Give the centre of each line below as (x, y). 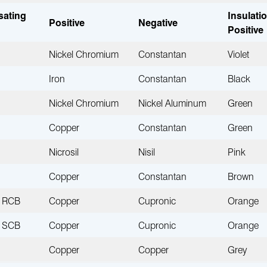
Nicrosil (63, 151)
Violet (238, 54)
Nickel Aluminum (172, 103)
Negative (158, 22)
